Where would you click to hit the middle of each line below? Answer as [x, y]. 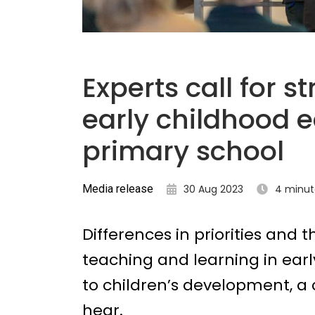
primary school [183, 151]
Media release [118, 189]
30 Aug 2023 [213, 189]
